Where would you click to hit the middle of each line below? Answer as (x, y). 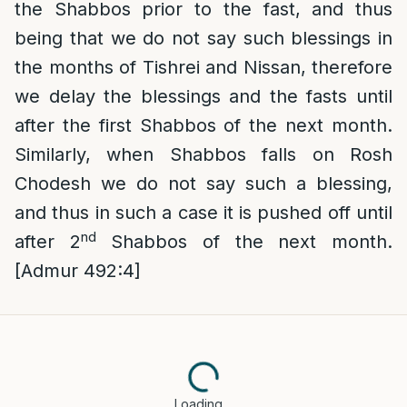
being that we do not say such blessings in (203, 38)
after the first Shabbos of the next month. (203, 125)
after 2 (48, 242)
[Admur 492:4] (78, 271)
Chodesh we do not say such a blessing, (203, 184)
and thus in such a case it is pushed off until (203, 213)
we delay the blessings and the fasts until (203, 96)
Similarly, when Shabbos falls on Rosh (203, 154)
